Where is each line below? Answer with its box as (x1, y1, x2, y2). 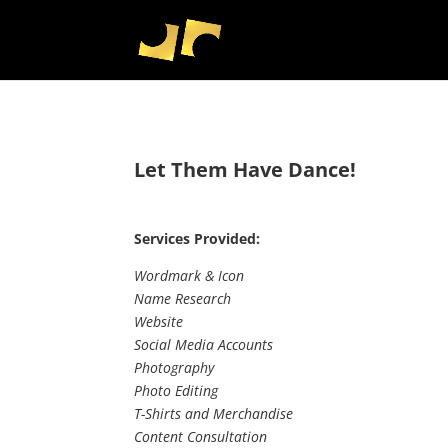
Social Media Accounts (134, 334, 274, 354)
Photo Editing (134, 380, 219, 400)
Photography (134, 357, 215, 377)
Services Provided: (134, 228, 261, 248)
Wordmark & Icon (134, 265, 245, 285)
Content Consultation (134, 426, 268, 446)
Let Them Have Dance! (134, 155, 357, 183)
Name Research (134, 288, 232, 308)
